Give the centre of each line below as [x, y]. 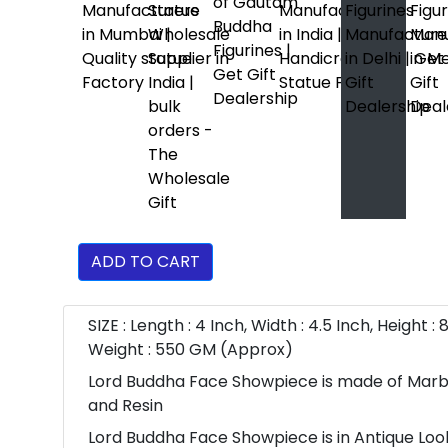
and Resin [125, 405]
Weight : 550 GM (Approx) [190, 349]
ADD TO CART [145, 261]
